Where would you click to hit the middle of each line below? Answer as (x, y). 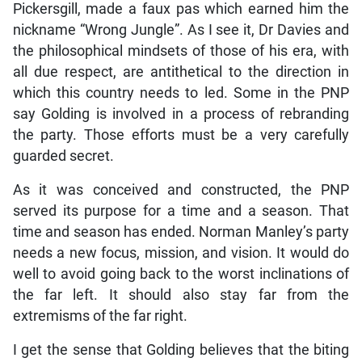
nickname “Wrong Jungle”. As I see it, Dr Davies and (181, 29)
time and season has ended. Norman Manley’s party (181, 232)
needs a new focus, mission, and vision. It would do (181, 253)
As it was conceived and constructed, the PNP (181, 189)
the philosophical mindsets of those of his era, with (181, 51)
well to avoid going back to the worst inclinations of (181, 274)
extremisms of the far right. (100, 316)
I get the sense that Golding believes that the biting (181, 349)
